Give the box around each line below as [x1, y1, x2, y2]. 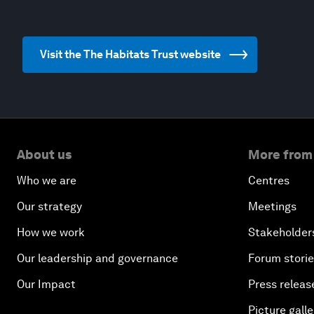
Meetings [248, 200, 296, 213]
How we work [17, 226, 85, 239]
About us [17, 147, 71, 162]
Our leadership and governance [17, 252, 178, 265]
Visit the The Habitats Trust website [40, 48, 221, 61]
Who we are [17, 174, 76, 187]
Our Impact [17, 278, 76, 291]
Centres [248, 174, 289, 187]
